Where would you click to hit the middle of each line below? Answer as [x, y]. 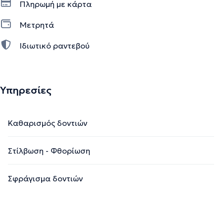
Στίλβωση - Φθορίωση [49, 150]
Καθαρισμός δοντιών [48, 123]
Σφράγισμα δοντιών [45, 178]
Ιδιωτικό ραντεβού [55, 45]
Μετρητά [37, 25]
